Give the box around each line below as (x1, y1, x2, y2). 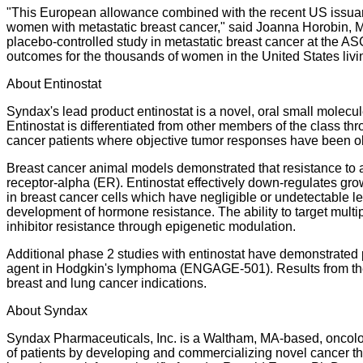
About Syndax (6, 304, 88, 318)
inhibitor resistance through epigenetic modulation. (6, 220, 296, 233)
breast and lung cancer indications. (6, 276, 207, 290)
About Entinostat (6, 77, 101, 91)
